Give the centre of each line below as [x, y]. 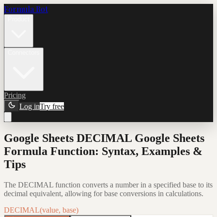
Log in [30, 106]
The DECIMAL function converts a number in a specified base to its [108, 185]
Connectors [24, 53]
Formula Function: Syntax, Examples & [103, 151]
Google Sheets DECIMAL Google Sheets [104, 138]
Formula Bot [26, 9]
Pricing [15, 95]
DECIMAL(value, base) [41, 210]
